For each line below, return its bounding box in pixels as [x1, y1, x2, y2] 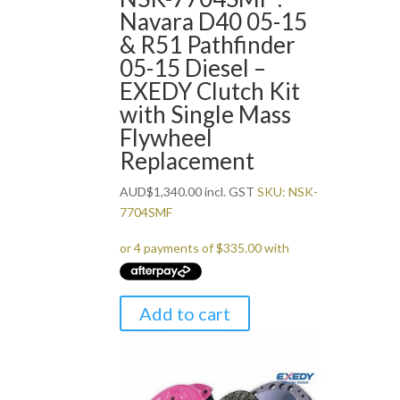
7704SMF [120, 204, 173, 220]
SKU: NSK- [257, 183, 319, 199]
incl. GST [202, 183, 255, 199]
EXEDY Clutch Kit [120, 76, 301, 105]
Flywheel [120, 122, 213, 152]
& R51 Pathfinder [120, 29, 296, 59]
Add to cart [139, 302, 231, 324]
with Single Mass [120, 99, 292, 129]
